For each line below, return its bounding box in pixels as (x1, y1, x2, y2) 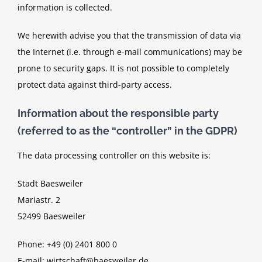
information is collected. (18, 2, 112, 13)
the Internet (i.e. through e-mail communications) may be (18, 46, 242, 58)
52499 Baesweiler (18, 210, 86, 222)
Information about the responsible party (18, 107, 219, 120)
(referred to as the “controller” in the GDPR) (18, 125, 237, 137)
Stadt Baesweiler (18, 177, 83, 189)
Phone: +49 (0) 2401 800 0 (18, 238, 117, 250)
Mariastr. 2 (18, 194, 60, 205)
